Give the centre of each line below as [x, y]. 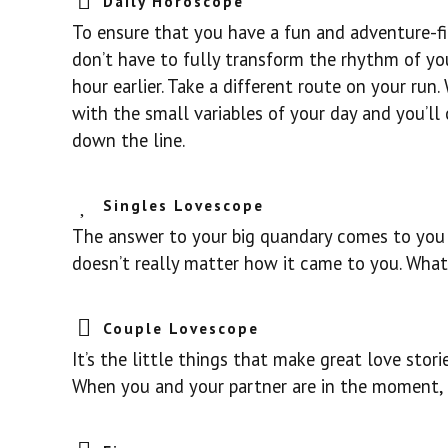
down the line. [128, 139]
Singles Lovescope [184, 205]
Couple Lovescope [181, 328]
